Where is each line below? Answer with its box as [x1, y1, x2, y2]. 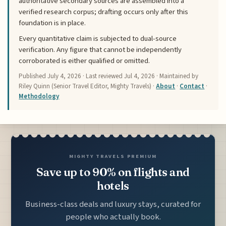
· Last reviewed [81, 71, 125, 81]
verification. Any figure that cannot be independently [19, 44, 182, 55]
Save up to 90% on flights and [36, 164, 190, 179]
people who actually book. [65, 211, 161, 223]
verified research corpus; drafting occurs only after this [19, 7, 189, 18]
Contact [180, 81, 205, 91]
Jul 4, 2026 [124, 71, 155, 81]
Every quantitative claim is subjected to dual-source [19, 33, 177, 44]
